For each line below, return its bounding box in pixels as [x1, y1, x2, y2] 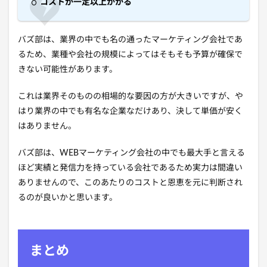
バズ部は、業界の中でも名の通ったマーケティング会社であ [18, 36, 243, 45]
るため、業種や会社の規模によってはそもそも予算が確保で [18, 51, 243, 60]
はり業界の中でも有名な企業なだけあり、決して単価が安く [18, 107, 243, 116]
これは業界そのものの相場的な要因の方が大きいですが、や [18, 92, 243, 101]
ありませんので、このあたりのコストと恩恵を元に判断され [18, 179, 243, 188]
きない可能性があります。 [18, 66, 117, 74]
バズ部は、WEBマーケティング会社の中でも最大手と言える [18, 149, 245, 158]
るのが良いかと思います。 [18, 194, 117, 203]
